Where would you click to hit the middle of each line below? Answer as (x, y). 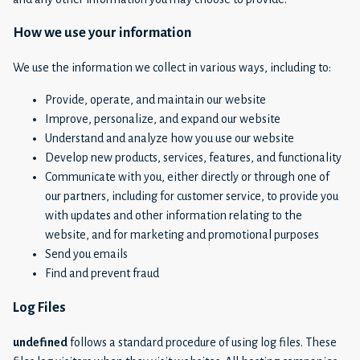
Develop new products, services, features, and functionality (193, 158)
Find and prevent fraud (102, 274)
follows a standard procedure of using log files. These (202, 342)
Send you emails (86, 254)
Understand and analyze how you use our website (170, 139)
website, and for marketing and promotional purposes (182, 235)
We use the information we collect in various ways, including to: (172, 68)
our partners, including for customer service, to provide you (192, 196)
